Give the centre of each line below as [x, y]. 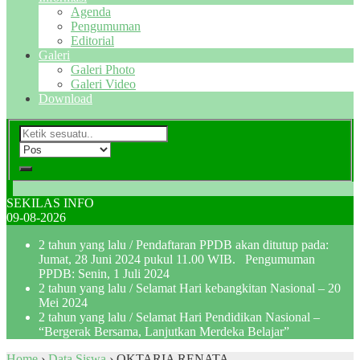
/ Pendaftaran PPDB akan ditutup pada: [227, 244]
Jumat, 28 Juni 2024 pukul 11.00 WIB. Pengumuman [177, 259]
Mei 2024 [63, 302]
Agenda [91, 12]
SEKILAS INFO [50, 202]
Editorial [92, 41]
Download [65, 98]
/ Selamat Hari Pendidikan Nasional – [223, 317]
